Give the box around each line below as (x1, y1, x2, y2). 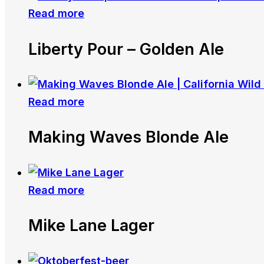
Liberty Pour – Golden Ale (28, 39, 224, 59)
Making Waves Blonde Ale (28, 127, 229, 147)
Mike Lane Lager (28, 216, 154, 236)
